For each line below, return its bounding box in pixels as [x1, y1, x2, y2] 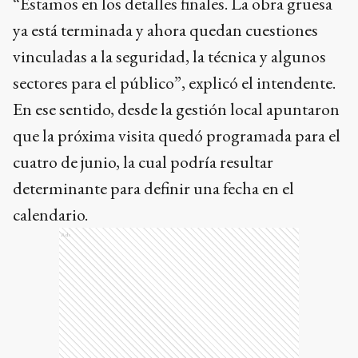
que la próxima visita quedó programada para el [13, 123, 340, 147]
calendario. [13, 202, 88, 226]
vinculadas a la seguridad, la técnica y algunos [13, 44, 326, 68]
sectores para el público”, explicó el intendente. [13, 70, 336, 94]
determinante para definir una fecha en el [13, 176, 294, 200]
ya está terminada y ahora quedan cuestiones [13, 18, 318, 42]
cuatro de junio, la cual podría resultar [13, 149, 273, 173]
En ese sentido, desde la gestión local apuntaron [13, 97, 340, 121]
